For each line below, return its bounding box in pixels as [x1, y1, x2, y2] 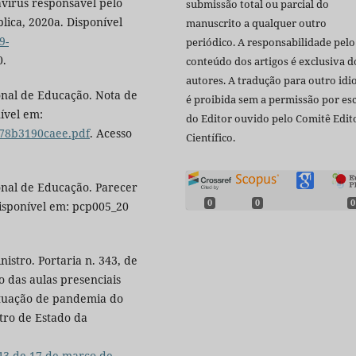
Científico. [186, 130, 235, 145]
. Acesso [90, 125, 132, 141]
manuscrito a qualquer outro [186, 16, 327, 31]
